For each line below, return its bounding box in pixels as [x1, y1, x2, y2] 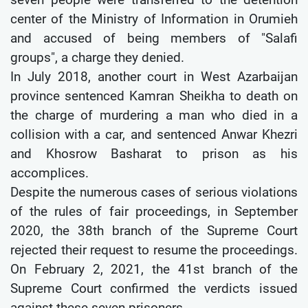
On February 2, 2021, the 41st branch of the [10, 261, 298, 277]
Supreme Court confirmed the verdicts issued [10, 280, 298, 296]
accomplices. [10, 164, 92, 181]
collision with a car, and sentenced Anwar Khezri [10, 126, 298, 142]
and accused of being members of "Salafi [10, 30, 298, 46]
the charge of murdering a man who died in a [10, 107, 298, 123]
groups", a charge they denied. [10, 49, 184, 65]
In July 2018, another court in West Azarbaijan [10, 68, 298, 85]
